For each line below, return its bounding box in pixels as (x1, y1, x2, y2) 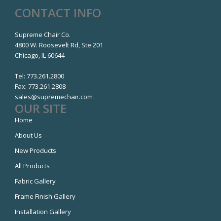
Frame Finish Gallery (15, 191, 75, 201)
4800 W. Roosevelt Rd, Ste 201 (15, 40, 103, 49)
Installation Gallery (15, 207, 71, 216)
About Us (15, 130, 42, 140)
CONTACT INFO (15, 4, 101, 21)
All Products (15, 161, 50, 170)
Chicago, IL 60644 (15, 50, 65, 60)
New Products (15, 146, 56, 155)
